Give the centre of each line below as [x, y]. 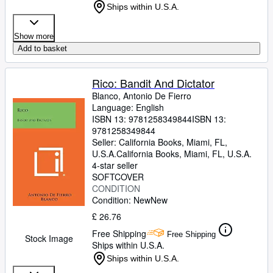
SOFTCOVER [118, 177]
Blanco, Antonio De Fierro [142, 96]
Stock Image [49, 238]
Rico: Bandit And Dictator [153, 83]
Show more [34, 36]
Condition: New [121, 200]
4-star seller [115, 165]
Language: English [128, 107]
